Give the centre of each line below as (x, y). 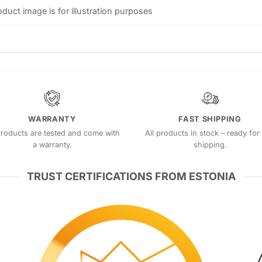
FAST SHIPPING (210, 119)
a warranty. (52, 144)
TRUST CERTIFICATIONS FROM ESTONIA (131, 176)
